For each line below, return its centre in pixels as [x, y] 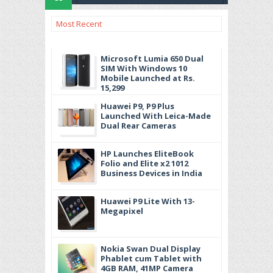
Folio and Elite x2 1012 [144, 163]
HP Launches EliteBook [147, 154]
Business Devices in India [151, 173]
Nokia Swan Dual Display [151, 249]
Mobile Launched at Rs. [148, 78]
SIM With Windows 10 [144, 68]
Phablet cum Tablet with [151, 258]
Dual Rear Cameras [138, 126]
